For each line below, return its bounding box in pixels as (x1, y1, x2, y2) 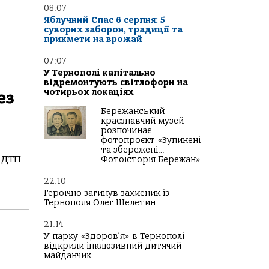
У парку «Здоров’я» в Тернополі (44, 231, 184, 242)
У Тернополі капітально (44, 68, 156, 79)
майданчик (44, 250, 91, 261)
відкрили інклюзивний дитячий (44, 241, 181, 252)
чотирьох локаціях (44, 87, 134, 98)
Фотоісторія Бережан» (101, 154, 201, 165)
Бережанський (101, 106, 165, 117)
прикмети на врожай (44, 34, 142, 45)
